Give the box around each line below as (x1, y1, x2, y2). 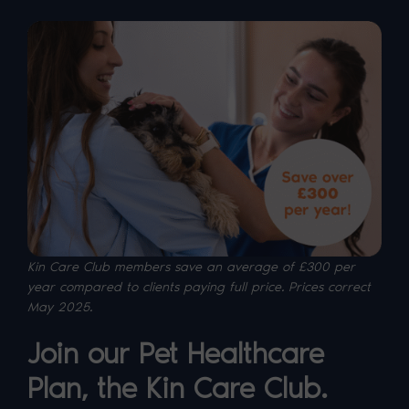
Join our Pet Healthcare (27, 335, 325, 371)
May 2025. (27, 298, 93, 315)
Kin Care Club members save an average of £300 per (27, 257, 356, 275)
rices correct (296, 278, 372, 295)
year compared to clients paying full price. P (27, 278, 297, 295)
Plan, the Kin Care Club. (27, 370, 329, 405)
